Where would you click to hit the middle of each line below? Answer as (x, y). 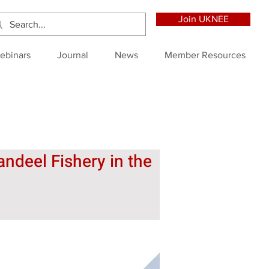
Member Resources (205, 55)
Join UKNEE (203, 19)
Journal (73, 55)
